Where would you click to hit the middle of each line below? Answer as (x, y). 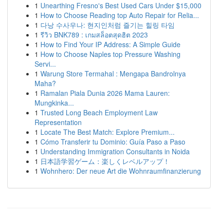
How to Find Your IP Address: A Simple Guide (110, 44)
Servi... (45, 64)
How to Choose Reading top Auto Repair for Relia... (120, 15)
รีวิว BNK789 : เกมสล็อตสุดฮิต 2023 (94, 35)
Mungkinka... (54, 103)
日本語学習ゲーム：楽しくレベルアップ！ (105, 161)
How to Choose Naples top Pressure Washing (110, 54)
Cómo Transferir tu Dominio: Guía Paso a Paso (113, 142)
